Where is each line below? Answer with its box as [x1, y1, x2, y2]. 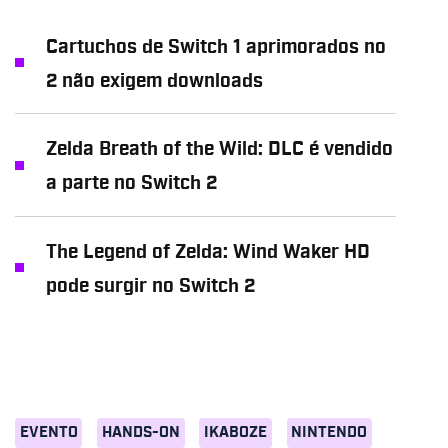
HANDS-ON [101, 425, 180, 441]
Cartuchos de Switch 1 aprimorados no [45, 37, 386, 57]
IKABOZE [204, 425, 268, 441]
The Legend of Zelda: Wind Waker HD [45, 242, 370, 262]
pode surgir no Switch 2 [45, 276, 255, 296]
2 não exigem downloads [45, 71, 263, 91]
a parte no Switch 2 [45, 174, 217, 194]
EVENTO [19, 425, 78, 441]
